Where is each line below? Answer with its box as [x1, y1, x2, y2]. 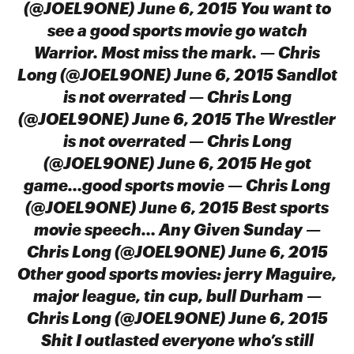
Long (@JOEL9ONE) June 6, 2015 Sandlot [17, 65, 337, 84]
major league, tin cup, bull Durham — [32, 286, 322, 305]
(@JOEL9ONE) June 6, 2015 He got [43, 153, 311, 172]
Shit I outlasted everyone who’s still [40, 330, 314, 349]
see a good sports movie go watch [47, 21, 307, 40]
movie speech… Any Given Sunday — [33, 220, 321, 239]
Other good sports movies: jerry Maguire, [17, 264, 337, 283]
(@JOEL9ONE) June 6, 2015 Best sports [25, 198, 329, 217]
